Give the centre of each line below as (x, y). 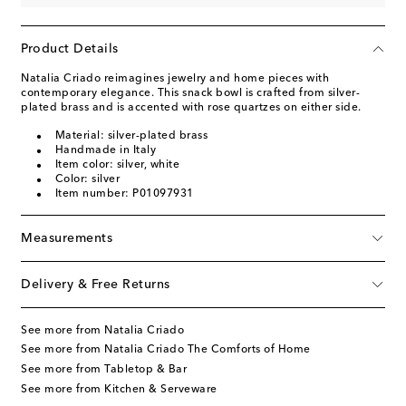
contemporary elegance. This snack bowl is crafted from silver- (190, 93)
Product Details (70, 48)
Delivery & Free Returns (96, 284)
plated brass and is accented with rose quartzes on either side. (191, 107)
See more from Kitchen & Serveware (119, 389)
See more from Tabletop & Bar (104, 369)
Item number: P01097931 (124, 193)
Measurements (67, 238)
